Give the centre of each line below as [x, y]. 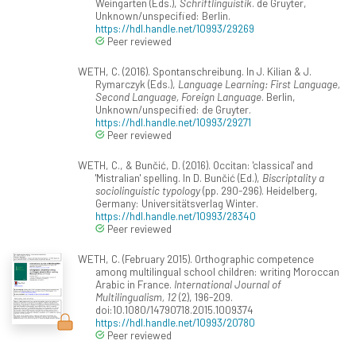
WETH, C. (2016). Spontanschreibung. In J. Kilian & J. [194, 72]
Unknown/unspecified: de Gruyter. [173, 110]
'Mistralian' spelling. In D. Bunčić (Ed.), [179, 178]
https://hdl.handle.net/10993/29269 [175, 29]
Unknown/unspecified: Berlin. [163, 16]
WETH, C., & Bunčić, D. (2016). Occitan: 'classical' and [195, 165]
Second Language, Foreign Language [178, 97]
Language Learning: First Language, [259, 84]
